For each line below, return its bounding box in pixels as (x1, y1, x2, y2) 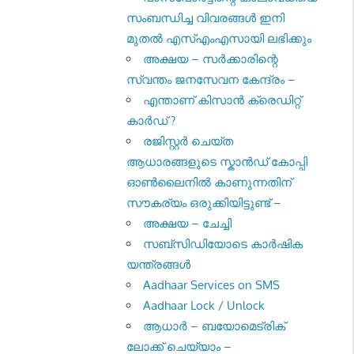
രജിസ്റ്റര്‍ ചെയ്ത (143, 133, 234, 149)
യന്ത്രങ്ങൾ (126, 256, 191, 272)
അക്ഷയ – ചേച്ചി (143, 215, 232, 231)
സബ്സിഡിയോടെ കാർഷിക (143, 235, 303, 251)
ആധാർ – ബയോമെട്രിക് (143, 318, 286, 333)
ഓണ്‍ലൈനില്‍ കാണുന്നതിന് (126, 174, 292, 190)
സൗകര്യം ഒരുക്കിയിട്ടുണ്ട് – (126, 194, 282, 210)
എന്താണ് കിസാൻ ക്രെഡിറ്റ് (143, 92, 302, 107)
